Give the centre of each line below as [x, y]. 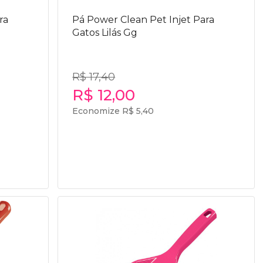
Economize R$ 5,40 [113, 111]
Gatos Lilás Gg [105, 33]
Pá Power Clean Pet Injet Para [144, 20]
